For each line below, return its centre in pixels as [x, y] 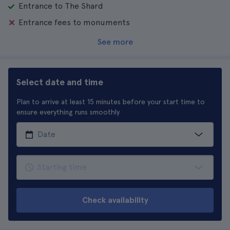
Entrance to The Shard [61, 6]
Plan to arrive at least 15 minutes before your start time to [111, 102]
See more [115, 42]
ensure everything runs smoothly [68, 112]
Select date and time [60, 82]
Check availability [115, 200]
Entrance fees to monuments [74, 22]
